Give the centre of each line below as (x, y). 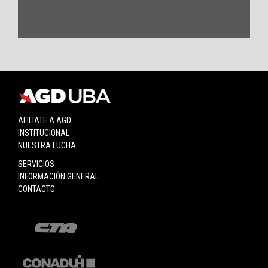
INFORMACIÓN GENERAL (58, 177)
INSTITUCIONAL (44, 133)
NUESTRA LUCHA (47, 146)
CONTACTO (36, 189)
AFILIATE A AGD (45, 121)
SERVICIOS (36, 164)
